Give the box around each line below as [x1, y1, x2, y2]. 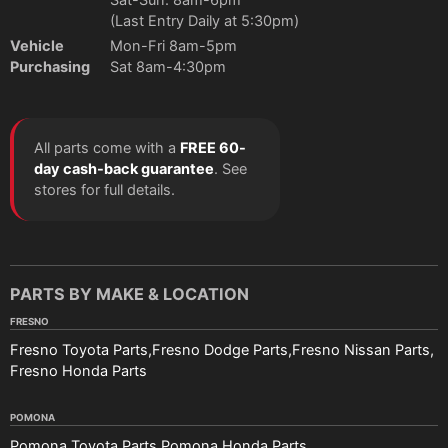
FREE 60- [180, 139, 246, 158]
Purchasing [10, 58, 90, 77]
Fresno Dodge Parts [152, 341, 288, 360]
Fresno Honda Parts [10, 362, 147, 381]
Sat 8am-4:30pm [110, 58, 226, 77]
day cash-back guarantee [34, 160, 214, 179]
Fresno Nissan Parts [292, 341, 430, 360]
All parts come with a [34, 139, 180, 158]
